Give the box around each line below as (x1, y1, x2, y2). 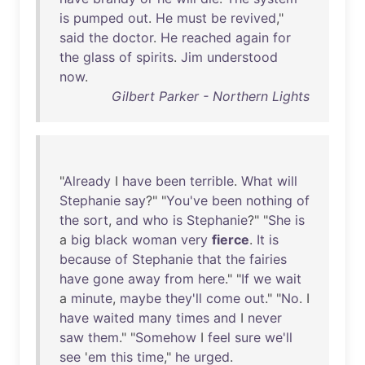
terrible (190, 173, 234, 189)
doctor (112, 29, 153, 46)
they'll (165, 290, 202, 306)
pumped (73, 10, 124, 26)
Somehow (135, 329, 196, 345)
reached (182, 29, 231, 46)
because (59, 251, 111, 267)
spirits (136, 49, 174, 65)
